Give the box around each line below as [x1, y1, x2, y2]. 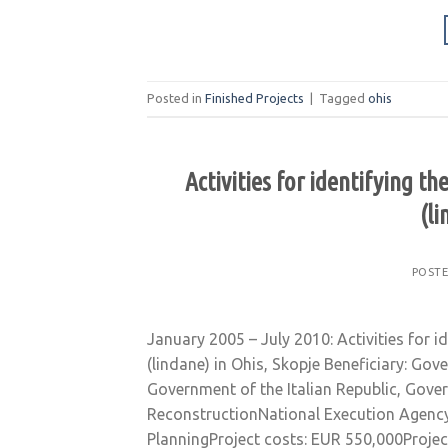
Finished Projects [205, 91, 304, 106]
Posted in [147, 91, 205, 106]
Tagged [319, 91, 368, 106]
